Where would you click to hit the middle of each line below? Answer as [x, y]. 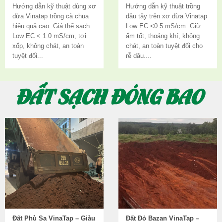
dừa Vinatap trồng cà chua [51, 16]
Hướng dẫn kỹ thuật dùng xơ [54, 6]
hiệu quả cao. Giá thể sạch [51, 26]
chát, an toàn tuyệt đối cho [164, 46]
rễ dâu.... [139, 56]
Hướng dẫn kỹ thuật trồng [163, 6]
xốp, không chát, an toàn [48, 46]
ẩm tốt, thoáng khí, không [163, 36]
